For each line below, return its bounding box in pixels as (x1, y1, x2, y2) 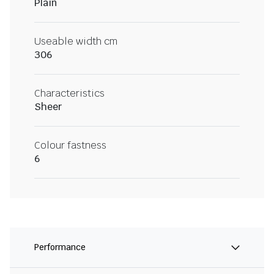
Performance (34, 242, 86, 253)
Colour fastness (34, 139, 106, 152)
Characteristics (34, 87, 105, 100)
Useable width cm (34, 35, 117, 48)
